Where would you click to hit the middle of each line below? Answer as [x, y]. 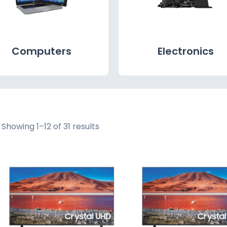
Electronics [186, 51]
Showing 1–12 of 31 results [51, 126]
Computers [41, 51]
